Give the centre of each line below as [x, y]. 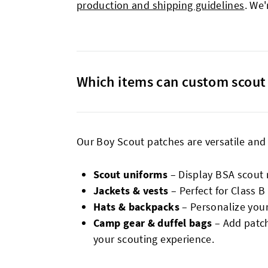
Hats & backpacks [136, 207]
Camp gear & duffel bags [153, 223]
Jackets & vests [131, 191]
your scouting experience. [154, 239]
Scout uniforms [131, 174]
